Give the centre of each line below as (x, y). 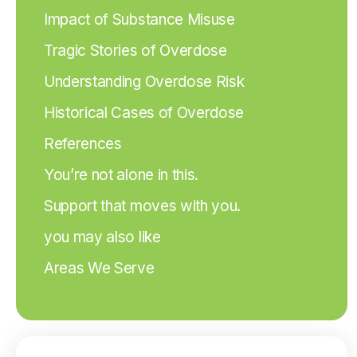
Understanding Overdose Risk (144, 82)
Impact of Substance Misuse (139, 20)
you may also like (102, 237)
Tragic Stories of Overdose (135, 51)
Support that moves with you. (143, 206)
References (83, 144)
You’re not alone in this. (121, 175)
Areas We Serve (99, 268)
